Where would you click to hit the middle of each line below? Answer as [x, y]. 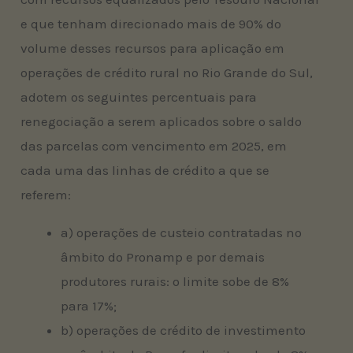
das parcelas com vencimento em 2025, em [154, 145]
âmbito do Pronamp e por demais [163, 256]
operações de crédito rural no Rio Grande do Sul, [167, 72]
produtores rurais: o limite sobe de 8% [175, 281]
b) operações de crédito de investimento [184, 330]
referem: [46, 194]
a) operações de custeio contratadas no [182, 232]
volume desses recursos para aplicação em [153, 48]
